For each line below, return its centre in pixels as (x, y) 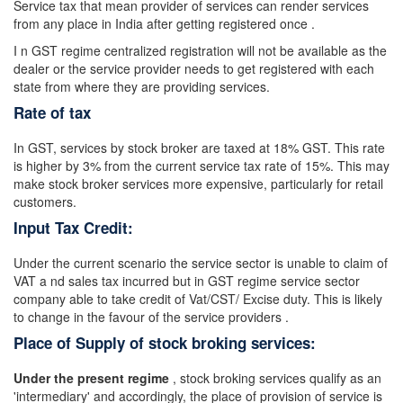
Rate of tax (52, 112)
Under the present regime (91, 378)
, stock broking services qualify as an (275, 378)
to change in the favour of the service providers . (151, 317)
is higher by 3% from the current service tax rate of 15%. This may (201, 166)
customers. (45, 201)
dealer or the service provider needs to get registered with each (194, 68)
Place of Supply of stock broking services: (165, 343)
